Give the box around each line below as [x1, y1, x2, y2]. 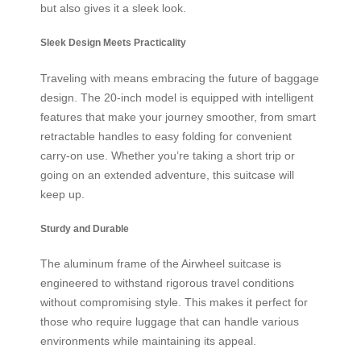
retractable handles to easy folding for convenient [40, 129, 292, 143]
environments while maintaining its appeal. [40, 334, 256, 348]
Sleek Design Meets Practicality [40, 37, 186, 48]
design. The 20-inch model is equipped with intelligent [40, 90, 313, 104]
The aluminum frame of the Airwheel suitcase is [40, 257, 281, 271]
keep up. [40, 187, 85, 201]
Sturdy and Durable [40, 223, 129, 234]
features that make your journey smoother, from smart [40, 110, 316, 123]
